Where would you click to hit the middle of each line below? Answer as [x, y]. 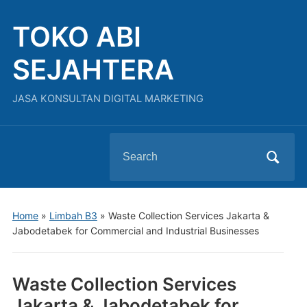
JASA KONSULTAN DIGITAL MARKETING [108, 99]
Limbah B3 [73, 216]
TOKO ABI [76, 37]
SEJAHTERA [93, 70]
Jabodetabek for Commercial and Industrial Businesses [135, 231]
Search [127, 144]
